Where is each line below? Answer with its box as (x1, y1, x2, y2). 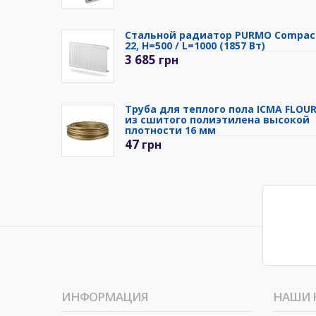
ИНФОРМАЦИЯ (61, 288, 148, 305)
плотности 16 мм (125, 123, 216, 138)
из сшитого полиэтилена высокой (125, 113, 310, 127)
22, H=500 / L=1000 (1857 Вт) (125, 39, 265, 53)
